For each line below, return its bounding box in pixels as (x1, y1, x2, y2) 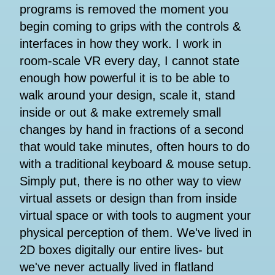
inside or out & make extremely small (20, 106, 221, 120)
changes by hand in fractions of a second (20, 123, 244, 137)
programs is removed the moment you (20, 2, 228, 17)
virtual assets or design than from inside (20, 192, 237, 206)
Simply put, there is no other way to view (20, 174, 241, 188)
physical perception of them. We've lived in (20, 226, 252, 240)
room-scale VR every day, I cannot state (20, 54, 239, 68)
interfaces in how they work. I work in (20, 37, 222, 51)
